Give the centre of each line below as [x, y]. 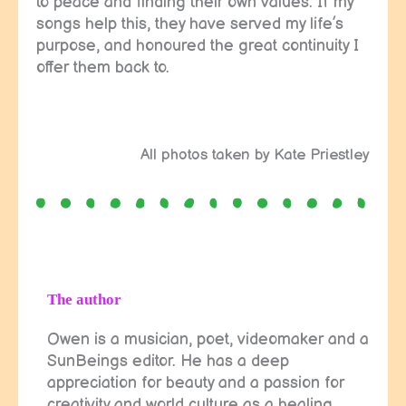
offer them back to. [103, 67]
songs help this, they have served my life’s [190, 24]
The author [84, 299]
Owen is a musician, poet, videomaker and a [208, 339]
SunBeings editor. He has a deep [168, 361]
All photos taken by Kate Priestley [255, 155]
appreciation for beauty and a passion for [196, 382]
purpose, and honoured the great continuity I [198, 45]
